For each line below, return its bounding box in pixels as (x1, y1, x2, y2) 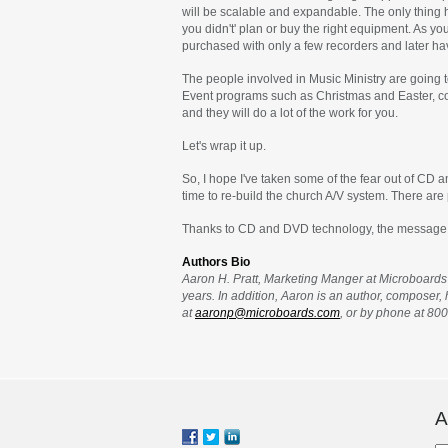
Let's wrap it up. (182, 139, 266, 152)
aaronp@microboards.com (195, 307, 340, 320)
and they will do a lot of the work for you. (182, 106, 398, 119)
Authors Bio (182, 256, 250, 269)
